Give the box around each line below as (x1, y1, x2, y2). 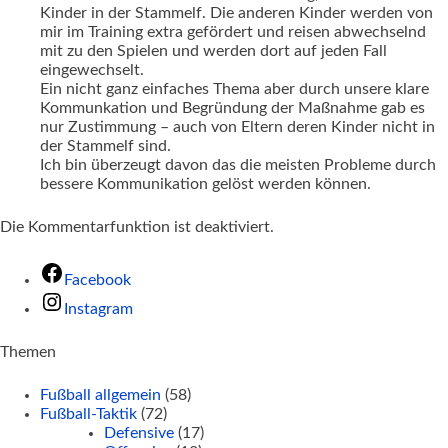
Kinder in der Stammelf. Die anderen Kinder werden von (40, 5, 433, 22)
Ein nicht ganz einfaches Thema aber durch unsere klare (40, 81, 429, 98)
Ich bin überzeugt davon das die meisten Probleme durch (40, 157, 436, 174)
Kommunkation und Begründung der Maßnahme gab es (40, 100, 425, 117)
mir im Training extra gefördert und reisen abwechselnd (40, 24, 426, 41)
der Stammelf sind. (40, 138, 171, 155)
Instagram (64, 301, 133, 318)
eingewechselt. (40, 62, 144, 79)
